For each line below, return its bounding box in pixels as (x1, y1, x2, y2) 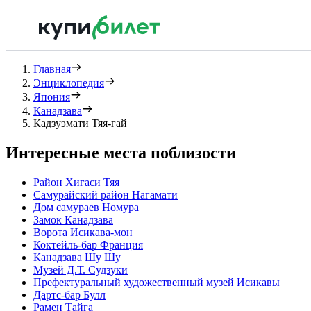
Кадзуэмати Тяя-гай (33, 117, 127, 129)
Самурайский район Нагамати (33, 188, 178, 201)
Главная (33, 63, 71, 75)
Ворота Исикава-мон (33, 226, 133, 238)
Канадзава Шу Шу (33, 251, 121, 263)
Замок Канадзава (33, 213, 113, 226)
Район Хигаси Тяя (33, 176, 119, 188)
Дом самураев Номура (33, 201, 139, 213)
